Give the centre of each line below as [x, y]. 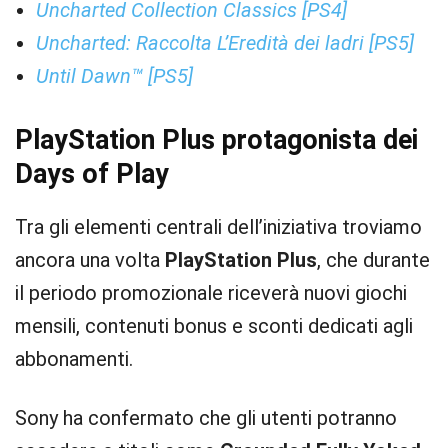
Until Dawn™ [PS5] [114, 76]
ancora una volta [90, 260]
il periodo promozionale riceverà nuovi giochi [211, 293]
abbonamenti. [74, 359]
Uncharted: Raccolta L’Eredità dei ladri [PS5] [225, 43]
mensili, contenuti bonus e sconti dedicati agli [214, 326]
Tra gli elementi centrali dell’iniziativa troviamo [218, 227]
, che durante [373, 260]
